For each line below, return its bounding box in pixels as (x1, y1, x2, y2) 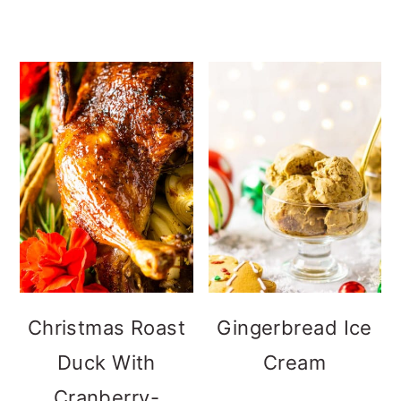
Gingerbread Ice (217, 315, 372, 339)
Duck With (56, 350, 156, 374)
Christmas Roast (27, 315, 186, 339)
